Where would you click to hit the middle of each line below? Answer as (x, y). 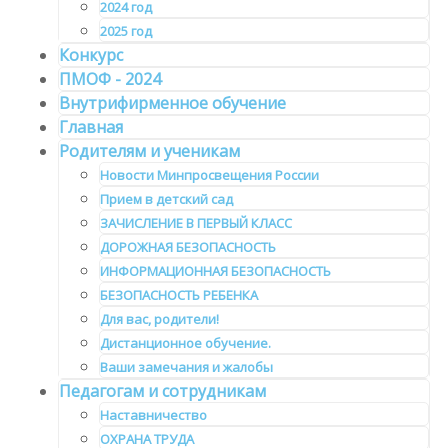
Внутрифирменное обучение (172, 103)
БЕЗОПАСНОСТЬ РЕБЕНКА (179, 295)
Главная (91, 127)
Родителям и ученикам (149, 151)
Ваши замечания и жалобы (186, 367)
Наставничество (153, 415)
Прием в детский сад (166, 199)
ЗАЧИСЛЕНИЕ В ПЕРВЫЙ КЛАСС (196, 223)
